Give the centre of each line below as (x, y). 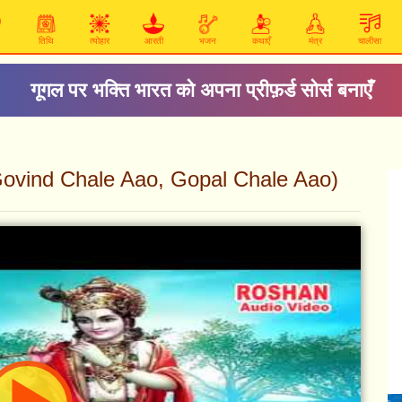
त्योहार (100, 41)
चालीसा (370, 41)
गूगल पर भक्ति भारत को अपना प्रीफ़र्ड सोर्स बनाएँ (201, 90)
